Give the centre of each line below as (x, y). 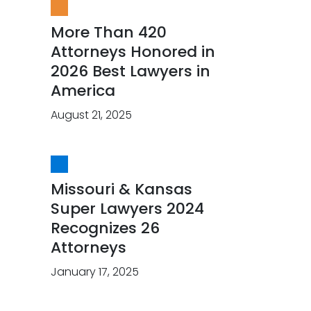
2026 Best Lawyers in (131, 71)
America (83, 90)
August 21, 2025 (91, 115)
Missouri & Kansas (121, 189)
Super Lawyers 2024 (127, 208)
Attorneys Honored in (133, 51)
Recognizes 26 (105, 228)
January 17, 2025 (95, 271)
